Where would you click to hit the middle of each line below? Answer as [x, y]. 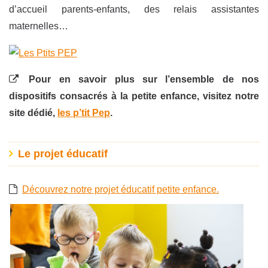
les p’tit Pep [84, 112]
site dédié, [33, 112]
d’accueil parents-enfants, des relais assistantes [134, 10]
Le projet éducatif [63, 153]
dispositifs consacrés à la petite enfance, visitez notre [134, 96]
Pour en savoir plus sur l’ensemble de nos [140, 79]
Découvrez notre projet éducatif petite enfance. [121, 190]
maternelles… [39, 26]
